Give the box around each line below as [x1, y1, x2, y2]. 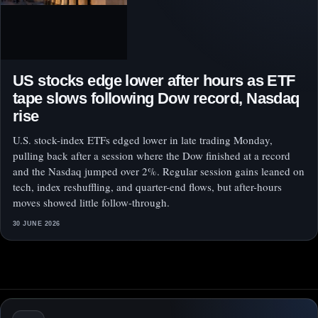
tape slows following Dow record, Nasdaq [13, 89, 300, 108]
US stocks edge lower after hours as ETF [13, 72, 295, 90]
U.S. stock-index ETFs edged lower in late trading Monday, [13, 133, 273, 148]
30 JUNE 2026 [13, 220, 60, 228]
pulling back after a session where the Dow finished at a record [13, 148, 290, 163]
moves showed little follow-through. [13, 195, 170, 210]
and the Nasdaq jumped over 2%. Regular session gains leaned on [13, 164, 305, 179]
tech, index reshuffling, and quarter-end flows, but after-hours [13, 180, 282, 194]
